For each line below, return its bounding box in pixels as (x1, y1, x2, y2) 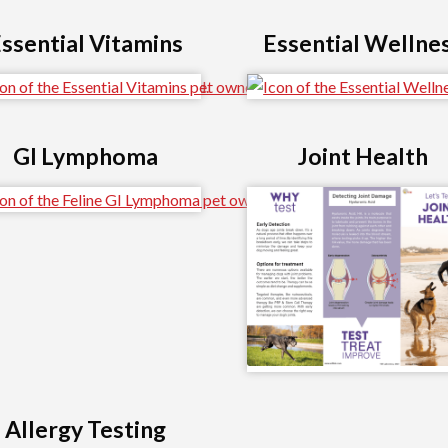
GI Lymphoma (12, 142, 158, 171)
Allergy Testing (4, 414, 166, 443)
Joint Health (297, 142, 428, 171)
